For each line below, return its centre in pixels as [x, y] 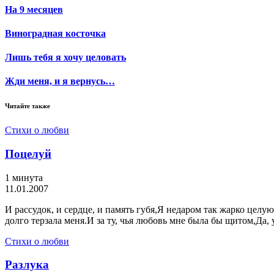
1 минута [24, 177]
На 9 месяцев [34, 9]
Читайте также [28, 106]
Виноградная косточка [55, 33]
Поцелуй [28, 154]
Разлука [27, 265]
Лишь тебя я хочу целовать [65, 57]
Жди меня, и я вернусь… [60, 81]
